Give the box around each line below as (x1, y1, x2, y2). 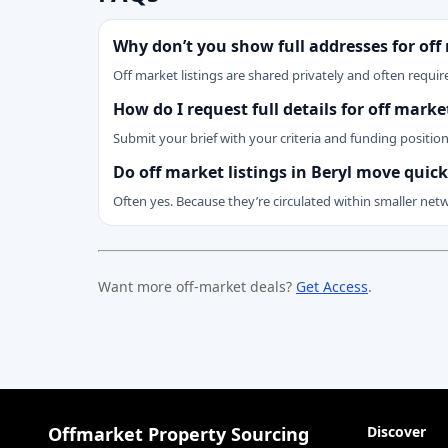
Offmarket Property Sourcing (48, 422, 309, 446)
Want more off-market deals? (98, 277, 296, 296)
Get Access (296, 277, 368, 296)
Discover (367, 422, 426, 441)
